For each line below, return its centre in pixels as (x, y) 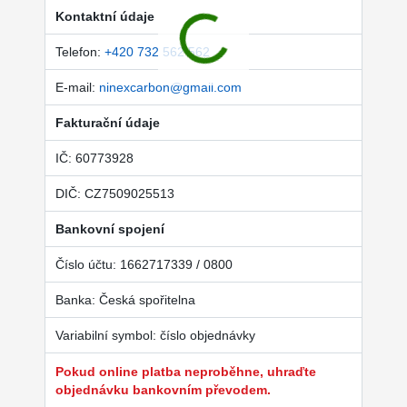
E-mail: (77, 87)
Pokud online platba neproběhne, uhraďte (185, 371)
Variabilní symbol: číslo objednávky (155, 335)
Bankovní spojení (109, 228)
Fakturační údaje (107, 122)
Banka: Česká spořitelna (125, 299)
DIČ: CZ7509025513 (114, 193)
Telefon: (79, 51)
